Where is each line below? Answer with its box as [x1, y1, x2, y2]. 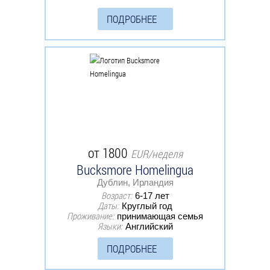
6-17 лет [134, 190, 169, 201]
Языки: [97, 219, 122, 232]
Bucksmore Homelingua [77, 160, 193, 178]
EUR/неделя [130, 146, 183, 161]
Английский [125, 221, 173, 231]
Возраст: [101, 189, 132, 201]
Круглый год [122, 200, 172, 211]
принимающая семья [117, 210, 203, 221]
